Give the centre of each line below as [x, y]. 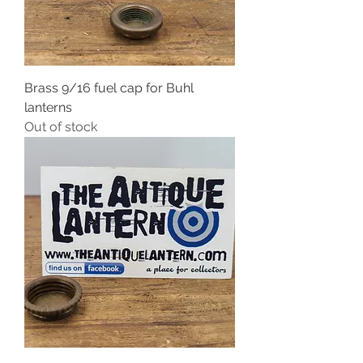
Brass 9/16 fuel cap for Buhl [109, 88]
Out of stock [61, 126]
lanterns [48, 107]
